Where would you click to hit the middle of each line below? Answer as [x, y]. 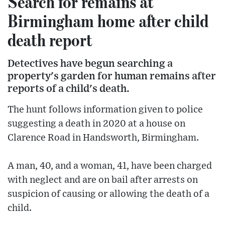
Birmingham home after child [108, 21]
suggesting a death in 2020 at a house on [96, 124]
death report [50, 40]
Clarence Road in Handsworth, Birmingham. [103, 138]
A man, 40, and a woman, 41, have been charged [110, 166]
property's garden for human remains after [112, 76]
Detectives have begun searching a [90, 64]
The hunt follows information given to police [105, 110]
